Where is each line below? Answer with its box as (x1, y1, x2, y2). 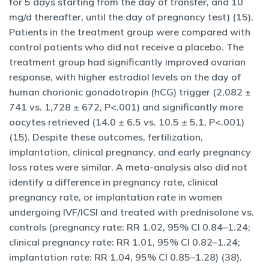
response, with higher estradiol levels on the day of (9, 71, 241, 83)
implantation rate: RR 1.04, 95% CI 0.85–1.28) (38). (9, 251, 242, 263)
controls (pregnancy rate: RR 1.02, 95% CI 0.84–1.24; (9, 221, 250, 233)
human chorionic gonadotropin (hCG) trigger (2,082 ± (9, 86, 251, 98)
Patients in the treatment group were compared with (9, 26, 250, 38)
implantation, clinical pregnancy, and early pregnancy (9, 146, 251, 158)
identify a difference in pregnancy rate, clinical (9, 176, 218, 188)
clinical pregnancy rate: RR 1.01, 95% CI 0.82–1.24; (9, 236, 240, 248)
